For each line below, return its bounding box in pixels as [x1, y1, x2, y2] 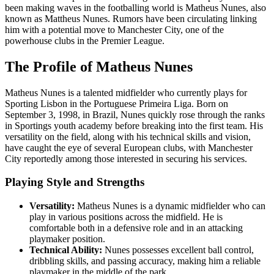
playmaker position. [29, 234, 105, 245]
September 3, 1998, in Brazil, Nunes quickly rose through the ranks [5, 109, 265, 120]
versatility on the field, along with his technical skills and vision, [5, 131, 251, 142]
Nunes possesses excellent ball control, [102, 245, 254, 256]
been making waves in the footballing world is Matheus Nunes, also [5, 2, 266, 13]
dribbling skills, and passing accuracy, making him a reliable [29, 256, 261, 267]
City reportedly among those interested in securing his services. [5, 153, 247, 164]
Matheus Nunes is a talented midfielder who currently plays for [5, 87, 247, 98]
